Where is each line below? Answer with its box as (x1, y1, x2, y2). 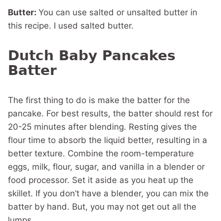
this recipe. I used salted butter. (8, 21, 134, 31)
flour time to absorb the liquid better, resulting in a (8, 135, 207, 145)
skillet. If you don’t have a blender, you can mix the (8, 188, 209, 198)
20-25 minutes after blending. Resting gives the (8, 122, 197, 132)
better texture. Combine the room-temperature (8, 148, 194, 158)
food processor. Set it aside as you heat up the (8, 175, 193, 185)
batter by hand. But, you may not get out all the (8, 202, 196, 212)
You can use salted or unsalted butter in (38, 7, 197, 17)
